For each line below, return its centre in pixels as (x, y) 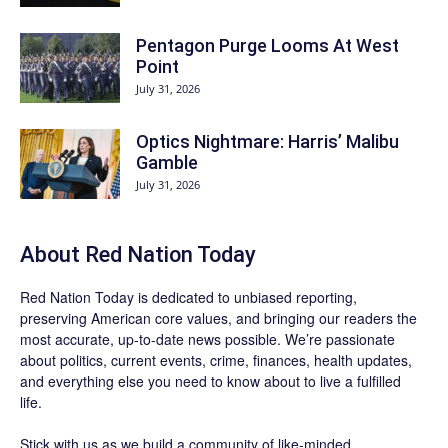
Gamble (167, 162)
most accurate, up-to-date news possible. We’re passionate (207, 339)
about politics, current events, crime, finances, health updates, (216, 360)
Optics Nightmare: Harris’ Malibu (267, 141)
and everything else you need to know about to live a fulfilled (210, 381)
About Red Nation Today (138, 254)
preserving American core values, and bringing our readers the (218, 318)
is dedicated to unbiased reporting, (245, 297)
